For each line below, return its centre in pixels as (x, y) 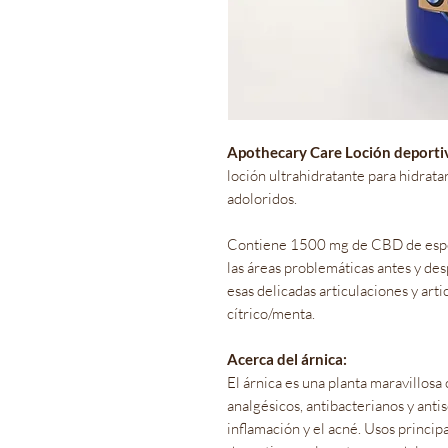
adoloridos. (262, 198)
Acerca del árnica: (287, 358)
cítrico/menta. (271, 313)
